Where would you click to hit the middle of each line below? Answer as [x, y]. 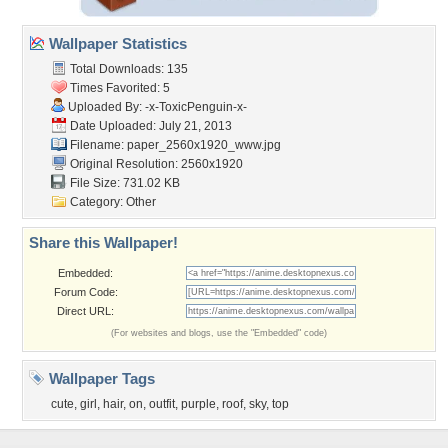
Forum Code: [85, 292]
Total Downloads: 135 [127, 69]
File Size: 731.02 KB [123, 183]
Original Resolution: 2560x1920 [155, 164]
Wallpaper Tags [100, 378]
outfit [162, 404]
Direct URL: [85, 311]
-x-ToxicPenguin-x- [196, 107]
